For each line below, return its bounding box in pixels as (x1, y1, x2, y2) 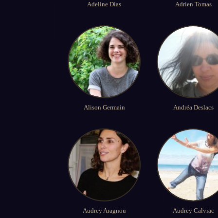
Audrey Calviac (172, 207, 214, 215)
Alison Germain (83, 103, 125, 111)
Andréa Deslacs (173, 103, 214, 111)
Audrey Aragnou (82, 207, 126, 215)
